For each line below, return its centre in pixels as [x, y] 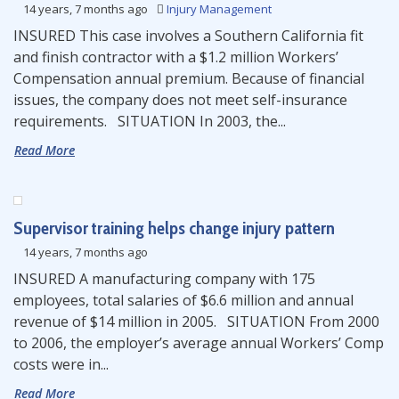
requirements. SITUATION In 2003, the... [150, 121]
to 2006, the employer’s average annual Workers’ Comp [199, 343]
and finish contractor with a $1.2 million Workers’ [176, 57]
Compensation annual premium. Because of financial [189, 78]
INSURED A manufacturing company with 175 [164, 279]
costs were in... [61, 364]
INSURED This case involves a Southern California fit [188, 36]
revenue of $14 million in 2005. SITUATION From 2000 [196, 322]
